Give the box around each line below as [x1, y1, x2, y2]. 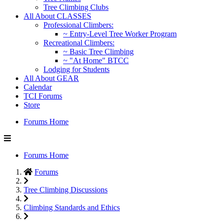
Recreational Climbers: [43, 38, 114, 47]
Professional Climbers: [43, 21, 113, 29]
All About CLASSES [24, 12, 91, 20]
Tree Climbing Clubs [43, 3, 109, 11]
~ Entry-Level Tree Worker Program [63, 30, 177, 38]
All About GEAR [24, 74, 79, 82]
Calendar [24, 83, 52, 91]
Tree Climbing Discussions [24, 185, 108, 194]
